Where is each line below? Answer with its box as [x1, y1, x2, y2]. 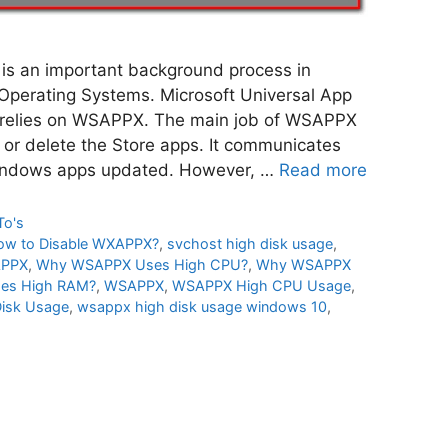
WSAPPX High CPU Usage [172, 277, 351, 295]
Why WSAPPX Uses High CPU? [36, 256, 248, 274]
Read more [279, 160, 367, 181]
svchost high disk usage [167, 235, 334, 253]
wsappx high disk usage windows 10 [77, 298, 327, 316]
